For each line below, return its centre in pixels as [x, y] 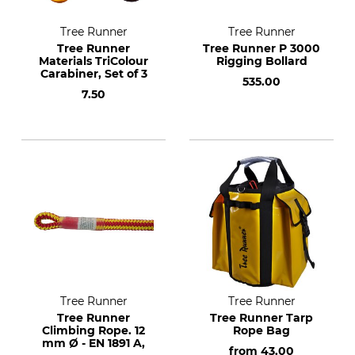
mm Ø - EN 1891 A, [94, 343]
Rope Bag [261, 330]
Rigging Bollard [261, 61]
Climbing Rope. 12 [94, 330]
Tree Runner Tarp [261, 318]
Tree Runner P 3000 [261, 48]
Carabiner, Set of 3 [94, 74]
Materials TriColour [94, 61]
